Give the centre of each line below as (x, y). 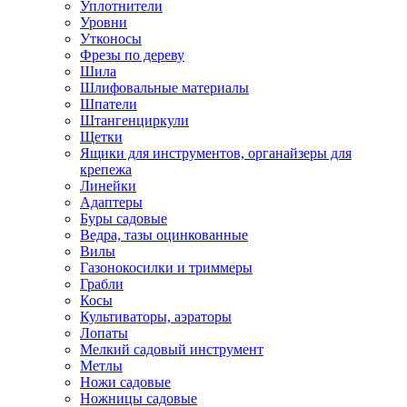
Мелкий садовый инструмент (172, 349)
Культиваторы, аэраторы (156, 317)
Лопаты (104, 333)
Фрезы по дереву (132, 55)
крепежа (106, 169)
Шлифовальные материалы (164, 88)
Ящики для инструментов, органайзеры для (216, 153)
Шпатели (109, 104)
